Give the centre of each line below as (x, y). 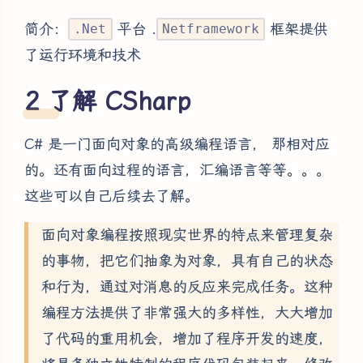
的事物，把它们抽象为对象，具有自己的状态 (187, 260)
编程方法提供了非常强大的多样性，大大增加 (187, 312)
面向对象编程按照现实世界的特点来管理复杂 (187, 234)
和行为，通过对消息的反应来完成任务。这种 (187, 286)
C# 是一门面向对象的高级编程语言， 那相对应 (177, 143)
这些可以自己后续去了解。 (112, 195)
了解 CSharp (119, 100)
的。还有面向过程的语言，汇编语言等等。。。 (177, 169)
